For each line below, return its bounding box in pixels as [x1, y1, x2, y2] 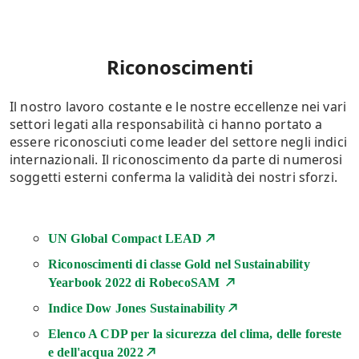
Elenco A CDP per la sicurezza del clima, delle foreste [48, 327, 342, 341]
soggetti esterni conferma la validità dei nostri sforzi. [10, 168, 341, 187]
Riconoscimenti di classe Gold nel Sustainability [48, 257, 310, 272]
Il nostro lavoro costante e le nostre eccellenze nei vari [10, 98, 347, 116]
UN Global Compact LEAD [48, 232, 203, 246]
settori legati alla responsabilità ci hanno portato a [10, 115, 323, 134]
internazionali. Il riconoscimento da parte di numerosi [10, 151, 343, 169]
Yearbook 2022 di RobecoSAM [48, 276, 224, 290]
